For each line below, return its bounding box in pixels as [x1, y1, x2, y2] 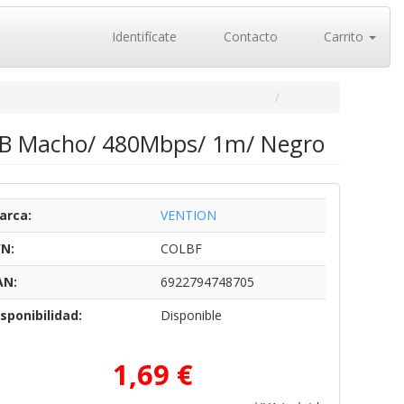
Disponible [160, 307, 222, 324]
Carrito [320, 28, 367, 45]
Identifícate [108, 28, 177, 45]
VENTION [160, 207, 216, 224]
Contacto [219, 28, 278, 45]
